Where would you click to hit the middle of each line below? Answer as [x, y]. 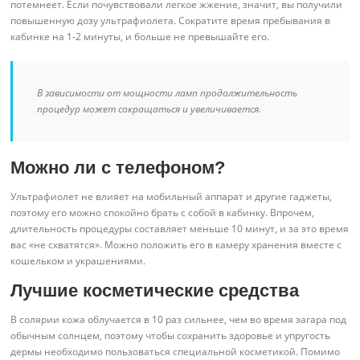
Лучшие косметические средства [155, 290]
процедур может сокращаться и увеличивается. [149, 109]
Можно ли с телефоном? [118, 168]
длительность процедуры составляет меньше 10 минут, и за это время [180, 229]
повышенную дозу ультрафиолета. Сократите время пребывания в [171, 21]
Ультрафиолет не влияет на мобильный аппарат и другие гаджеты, [172, 197]
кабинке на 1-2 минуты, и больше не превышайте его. [140, 37]
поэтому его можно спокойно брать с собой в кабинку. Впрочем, [163, 213]
